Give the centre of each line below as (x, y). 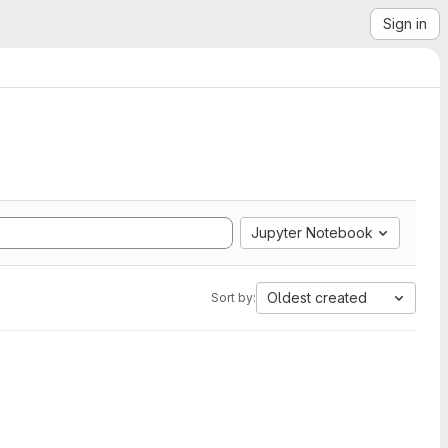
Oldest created (317, 297)
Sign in (405, 23)
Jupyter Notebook (312, 232)
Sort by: (233, 297)
